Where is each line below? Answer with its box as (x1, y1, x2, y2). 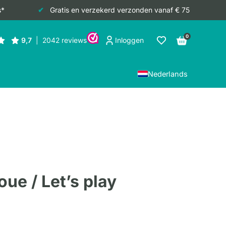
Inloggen (115, 36, 144, 44)
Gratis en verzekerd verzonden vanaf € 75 (49, 6, 190, 14)
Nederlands (148, 69, 188, 78)
